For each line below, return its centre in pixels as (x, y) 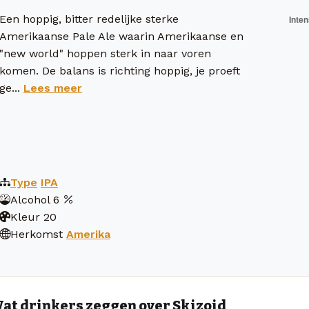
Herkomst (37, 235)
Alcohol (30, 200)
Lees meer (53, 88)
